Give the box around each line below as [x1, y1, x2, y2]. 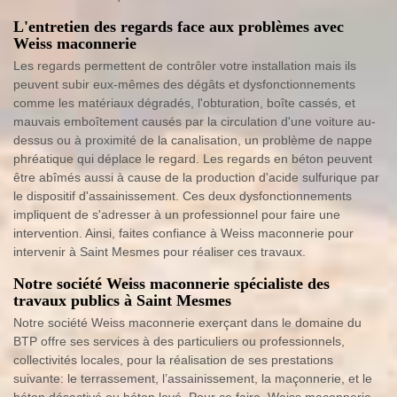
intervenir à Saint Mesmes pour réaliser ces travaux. [13, 245, 306, 259]
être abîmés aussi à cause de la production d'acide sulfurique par [13, 170, 379, 184]
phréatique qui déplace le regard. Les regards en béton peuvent [13, 152, 372, 166]
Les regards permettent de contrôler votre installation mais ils [13, 58, 356, 73]
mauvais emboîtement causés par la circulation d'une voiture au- [13, 114, 376, 128]
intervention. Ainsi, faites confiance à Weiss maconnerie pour [13, 226, 354, 240]
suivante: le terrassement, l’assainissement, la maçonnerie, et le [13, 371, 372, 385]
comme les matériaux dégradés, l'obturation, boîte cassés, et [13, 96, 355, 110]
